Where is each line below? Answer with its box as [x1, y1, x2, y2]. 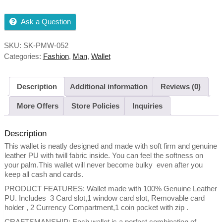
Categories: [3, 52, 43, 61]
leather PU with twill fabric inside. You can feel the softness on [4, 151, 203, 160]
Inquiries [132, 101, 163, 110]
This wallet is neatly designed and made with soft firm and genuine [4, 142, 217, 151]
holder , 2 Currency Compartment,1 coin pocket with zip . [4, 203, 188, 212]
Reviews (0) [160, 82, 201, 91]
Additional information [69, 82, 148, 91]
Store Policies [71, 101, 119, 110]
